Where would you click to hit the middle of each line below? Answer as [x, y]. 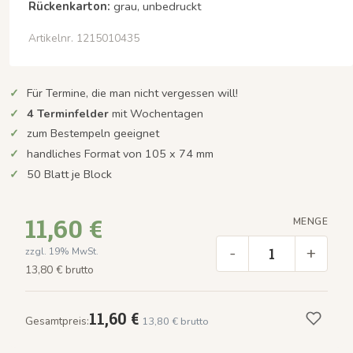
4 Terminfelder [68, 113]
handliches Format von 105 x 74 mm [121, 154]
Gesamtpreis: [57, 321]
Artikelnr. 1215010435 [84, 38]
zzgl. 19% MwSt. [62, 252]
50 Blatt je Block [70, 175]
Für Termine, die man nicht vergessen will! [133, 93]
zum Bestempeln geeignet [93, 134]
